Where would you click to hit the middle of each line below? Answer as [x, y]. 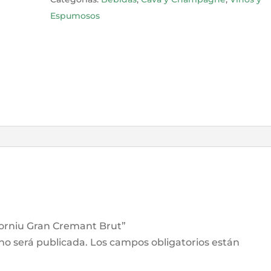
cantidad [72, 11]
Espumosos [75, 16]
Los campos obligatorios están [165, 243]
